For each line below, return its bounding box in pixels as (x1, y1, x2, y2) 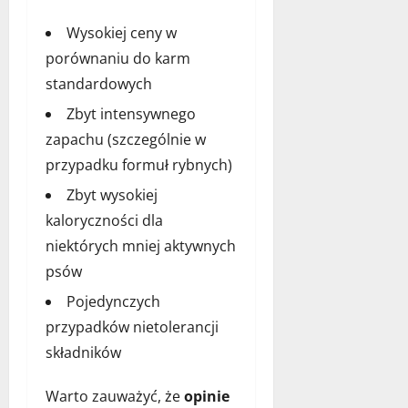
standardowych (46, 73, 152, 94)
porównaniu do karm (46, 47, 190, 68)
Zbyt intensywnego (66, 103, 196, 124)
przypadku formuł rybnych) (46, 154, 232, 175)
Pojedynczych (66, 291, 160, 311)
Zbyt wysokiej (66, 184, 158, 205)
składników (46, 342, 121, 362)
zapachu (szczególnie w (46, 128, 206, 149)
